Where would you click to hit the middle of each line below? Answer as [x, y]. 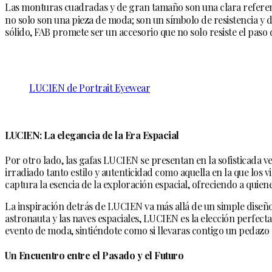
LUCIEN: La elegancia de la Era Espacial [92, 135]
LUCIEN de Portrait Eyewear [90, 88]
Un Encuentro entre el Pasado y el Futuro [94, 256]
